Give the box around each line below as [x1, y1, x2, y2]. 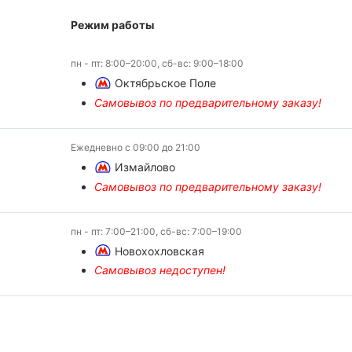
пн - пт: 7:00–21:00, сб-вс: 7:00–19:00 [70, 225, 242, 237]
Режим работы [70, 18, 154, 32]
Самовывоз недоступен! [93, 263, 225, 277]
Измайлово [114, 159, 175, 174]
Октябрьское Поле [114, 76, 216, 90]
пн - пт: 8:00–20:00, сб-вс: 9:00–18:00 [70, 57, 244, 70]
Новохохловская [114, 244, 204, 258]
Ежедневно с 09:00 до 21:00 [70, 141, 200, 153]
